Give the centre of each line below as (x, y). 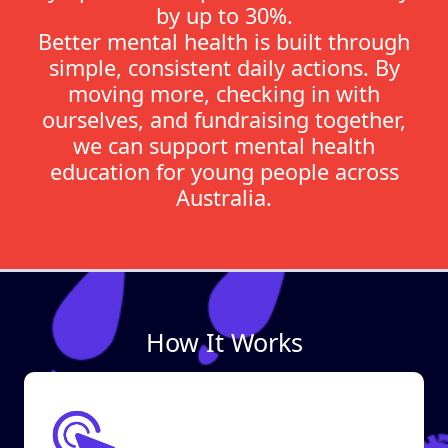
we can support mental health (224, 145)
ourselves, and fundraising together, (224, 119)
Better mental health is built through (224, 41)
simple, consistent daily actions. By (224, 67)
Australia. (224, 197)
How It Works (224, 342)
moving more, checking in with (224, 93)
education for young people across (224, 171)
